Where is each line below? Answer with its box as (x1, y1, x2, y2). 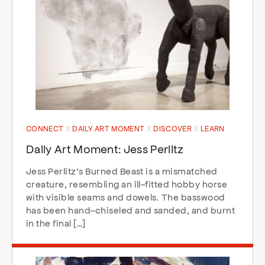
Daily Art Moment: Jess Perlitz (26, 141, 184, 156)
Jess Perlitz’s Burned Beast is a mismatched (26, 165, 218, 176)
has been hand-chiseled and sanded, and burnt (26, 204, 235, 215)
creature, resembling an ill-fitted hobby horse (26, 178, 228, 189)
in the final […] (26, 217, 86, 228)
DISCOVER (153, 124, 194, 133)
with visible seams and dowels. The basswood (26, 191, 225, 202)
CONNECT (26, 124, 66, 133)
